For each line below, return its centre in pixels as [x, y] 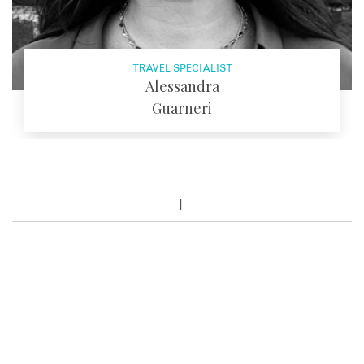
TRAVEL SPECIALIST [182, 68]
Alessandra [182, 86]
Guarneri [182, 108]
